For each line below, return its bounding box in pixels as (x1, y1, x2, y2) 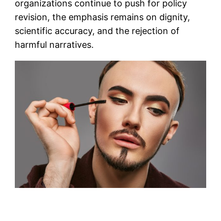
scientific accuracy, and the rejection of (15, 25, 180, 36)
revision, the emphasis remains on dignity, (15, 11, 190, 22)
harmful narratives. (15, 39, 94, 50)
